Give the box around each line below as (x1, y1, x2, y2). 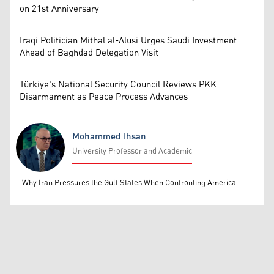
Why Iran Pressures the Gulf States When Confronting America (22, 175, 236, 191)
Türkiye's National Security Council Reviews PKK (20, 75, 217, 94)
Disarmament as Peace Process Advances (20, 87, 188, 106)
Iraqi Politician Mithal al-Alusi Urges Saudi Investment (20, 31, 237, 50)
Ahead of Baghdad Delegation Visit (20, 43, 158, 62)
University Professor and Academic (72, 143, 192, 159)
